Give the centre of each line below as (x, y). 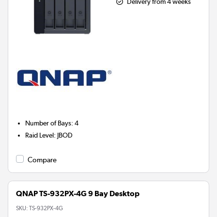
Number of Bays (48, 123)
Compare (42, 160)
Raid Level (40, 135)
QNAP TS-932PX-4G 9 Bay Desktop (78, 194)
